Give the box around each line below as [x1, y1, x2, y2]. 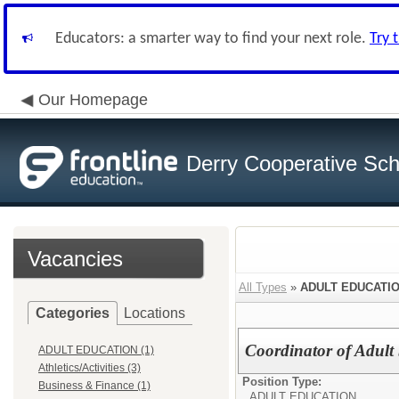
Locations [124, 305, 185, 321]
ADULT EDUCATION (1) [38, 344, 154, 356]
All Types [239, 281, 287, 294]
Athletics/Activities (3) [38, 362, 141, 374]
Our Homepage [38, 91, 148, 109]
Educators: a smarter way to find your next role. [55, 30, 370, 47]
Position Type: [242, 375, 322, 388]
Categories [36, 305, 110, 321]
